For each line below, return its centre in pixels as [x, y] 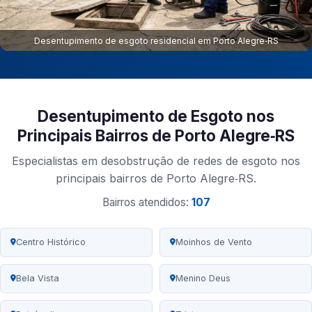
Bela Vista [38, 279]
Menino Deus [203, 279]
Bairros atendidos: [147, 203]
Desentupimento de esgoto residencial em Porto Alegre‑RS [156, 40]
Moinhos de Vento [214, 242]
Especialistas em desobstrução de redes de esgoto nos [156, 161]
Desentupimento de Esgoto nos [156, 116]
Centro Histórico [51, 242]
